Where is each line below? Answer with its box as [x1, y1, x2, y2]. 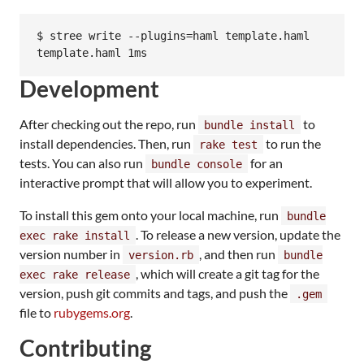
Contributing [19, 333, 151, 362]
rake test [199, 137, 258, 151]
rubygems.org [54, 304, 130, 320]
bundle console [151, 157, 242, 171]
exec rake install [19, 228, 130, 242]
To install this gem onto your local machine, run [19, 206, 281, 223]
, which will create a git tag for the [136, 265, 319, 281]
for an [248, 154, 283, 171]
